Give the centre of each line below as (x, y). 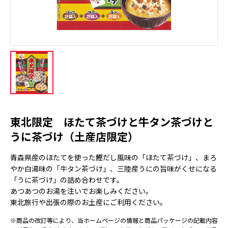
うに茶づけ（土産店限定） (74, 136)
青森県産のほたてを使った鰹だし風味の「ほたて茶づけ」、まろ (113, 157)
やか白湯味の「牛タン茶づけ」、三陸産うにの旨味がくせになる (113, 168)
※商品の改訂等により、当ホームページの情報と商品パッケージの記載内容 (114, 220)
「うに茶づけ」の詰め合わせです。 (67, 180)
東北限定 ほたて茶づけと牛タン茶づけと (112, 122)
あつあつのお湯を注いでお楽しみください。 (81, 191)
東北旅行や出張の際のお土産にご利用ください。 (89, 202)
